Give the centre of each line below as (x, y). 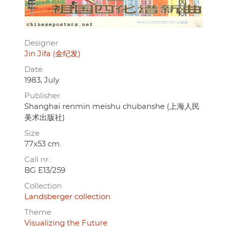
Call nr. (37, 160)
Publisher (42, 96)
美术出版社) (45, 118)
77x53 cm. (43, 144)
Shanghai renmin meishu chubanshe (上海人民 (112, 106)
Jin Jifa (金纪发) (52, 54)
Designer (41, 43)
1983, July (42, 80)
